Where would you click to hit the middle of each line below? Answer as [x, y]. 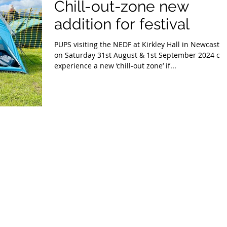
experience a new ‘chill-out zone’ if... [115, 66]
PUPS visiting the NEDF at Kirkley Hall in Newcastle [140, 45]
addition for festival [122, 24]
